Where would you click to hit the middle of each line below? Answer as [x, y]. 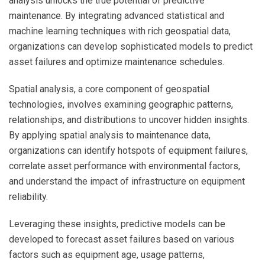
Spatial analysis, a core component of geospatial [109, 89]
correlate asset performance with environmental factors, [125, 166]
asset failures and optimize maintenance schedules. [117, 62]
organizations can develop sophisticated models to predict [131, 47]
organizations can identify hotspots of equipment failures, [128, 151]
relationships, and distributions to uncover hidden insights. [129, 120]
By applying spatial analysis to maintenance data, [110, 135]
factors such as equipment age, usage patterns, [107, 255]
